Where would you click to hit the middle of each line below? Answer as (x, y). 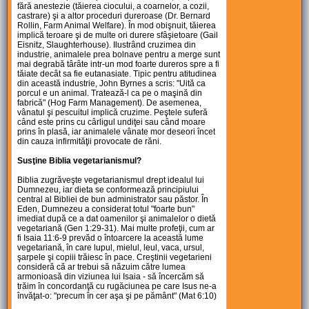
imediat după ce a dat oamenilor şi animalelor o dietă (117, 219)
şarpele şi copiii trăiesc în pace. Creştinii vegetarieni (115, 258)
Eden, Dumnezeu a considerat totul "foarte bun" (106, 209)
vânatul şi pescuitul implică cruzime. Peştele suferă (113, 113)
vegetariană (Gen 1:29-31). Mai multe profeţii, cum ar (116, 229)
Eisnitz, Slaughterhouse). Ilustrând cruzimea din (107, 45)
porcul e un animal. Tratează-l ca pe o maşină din (110, 93)
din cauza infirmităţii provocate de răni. (90, 142)
